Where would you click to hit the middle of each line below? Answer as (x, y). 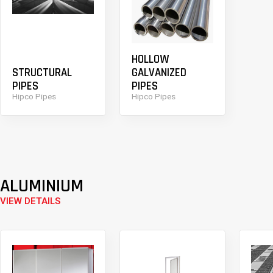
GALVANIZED (159, 73)
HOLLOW (150, 60)
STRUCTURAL (42, 73)
